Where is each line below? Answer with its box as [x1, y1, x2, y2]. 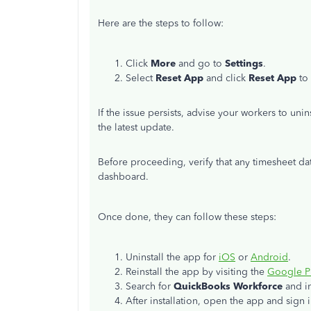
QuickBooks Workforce [174, 280, 283, 292]
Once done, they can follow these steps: [98, 211, 276, 223]
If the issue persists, [98, 107, 187, 119]
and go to [178, 58, 225, 69]
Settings [225, 58, 263, 69]
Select [126, 72, 155, 84]
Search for [126, 280, 174, 292]
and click [206, 72, 246, 84]
